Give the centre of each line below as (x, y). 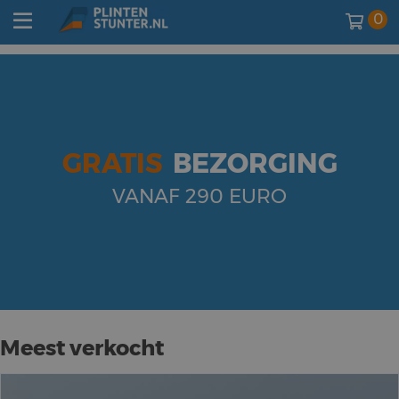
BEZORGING (255, 163)
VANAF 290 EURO (199, 196)
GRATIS (112, 163)
